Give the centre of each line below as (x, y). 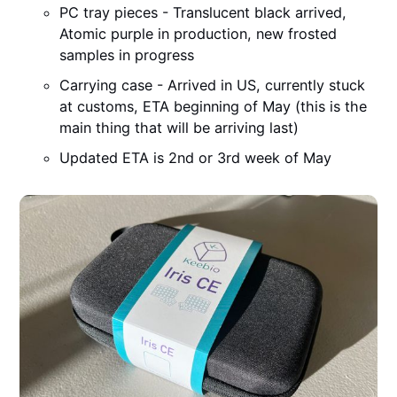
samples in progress (127, 55)
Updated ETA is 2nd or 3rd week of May (196, 158)
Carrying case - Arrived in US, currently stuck (213, 86)
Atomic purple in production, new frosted (198, 34)
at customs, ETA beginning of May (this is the (214, 107)
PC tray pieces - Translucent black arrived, (203, 13)
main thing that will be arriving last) (179, 128)
